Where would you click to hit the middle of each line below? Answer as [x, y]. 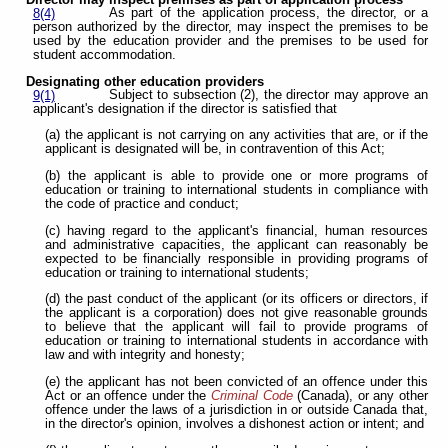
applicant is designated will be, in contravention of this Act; [215, 149]
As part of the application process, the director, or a [268, 13]
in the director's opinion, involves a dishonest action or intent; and [235, 424]
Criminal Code [251, 396]
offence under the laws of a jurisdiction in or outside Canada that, [236, 410]
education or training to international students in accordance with [236, 341]
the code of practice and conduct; [142, 204]
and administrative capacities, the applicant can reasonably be [236, 244]
